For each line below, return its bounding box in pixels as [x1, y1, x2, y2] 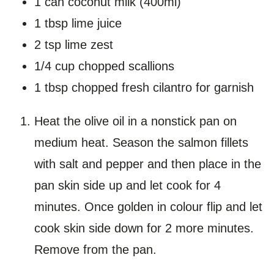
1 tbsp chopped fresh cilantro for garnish [34, 80, 254, 94]
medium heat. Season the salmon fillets [34, 135, 248, 149]
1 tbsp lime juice [34, 16, 122, 30]
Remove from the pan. [34, 242, 160, 256]
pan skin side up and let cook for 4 [34, 178, 221, 192]
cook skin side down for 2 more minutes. [34, 221, 254, 235]
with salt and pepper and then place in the [34, 157, 261, 171]
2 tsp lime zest [34, 37, 113, 51]
